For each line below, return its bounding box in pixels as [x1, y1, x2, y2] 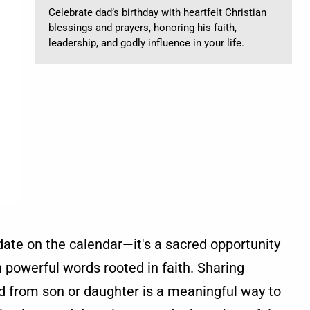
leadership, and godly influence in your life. [48, 37, 244, 49]
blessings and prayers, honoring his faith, [48, 21, 237, 34]
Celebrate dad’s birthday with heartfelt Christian [48, 6, 266, 19]
